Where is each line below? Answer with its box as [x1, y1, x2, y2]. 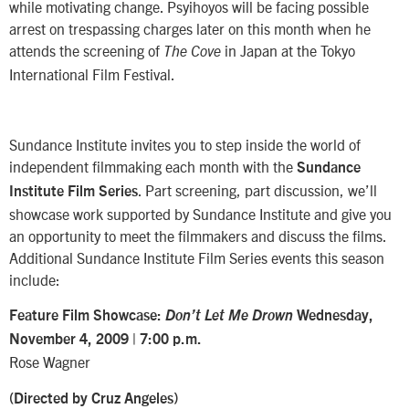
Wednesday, [297, 309, 373, 324]
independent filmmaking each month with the [9, 157, 297, 176]
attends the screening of [9, 41, 163, 60]
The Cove [163, 45, 221, 60]
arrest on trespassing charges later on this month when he [9, 19, 371, 38]
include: [9, 270, 60, 289]
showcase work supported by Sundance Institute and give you [9, 204, 392, 224]
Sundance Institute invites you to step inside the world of [9, 135, 361, 154]
